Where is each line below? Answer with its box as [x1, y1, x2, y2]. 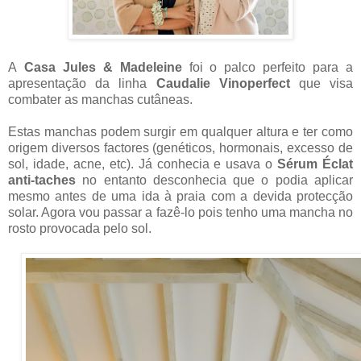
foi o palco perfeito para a [181, 60, 354, 75]
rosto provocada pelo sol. [8, 222, 151, 236]
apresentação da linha [8, 77, 156, 91]
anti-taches [8, 173, 76, 188]
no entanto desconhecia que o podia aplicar [76, 173, 353, 188]
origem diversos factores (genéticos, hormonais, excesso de [8, 141, 353, 156]
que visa [289, 77, 354, 91]
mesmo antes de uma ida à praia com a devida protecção [8, 189, 353, 204]
